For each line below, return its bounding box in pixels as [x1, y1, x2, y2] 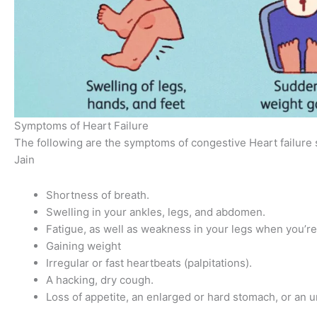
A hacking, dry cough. [46, 273, 154, 287]
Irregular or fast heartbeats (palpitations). [46, 256, 252, 270]
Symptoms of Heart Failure [14, 119, 149, 133]
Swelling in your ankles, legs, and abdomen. [46, 205, 265, 219]
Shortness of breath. [46, 188, 149, 202]
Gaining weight [46, 239, 121, 253]
